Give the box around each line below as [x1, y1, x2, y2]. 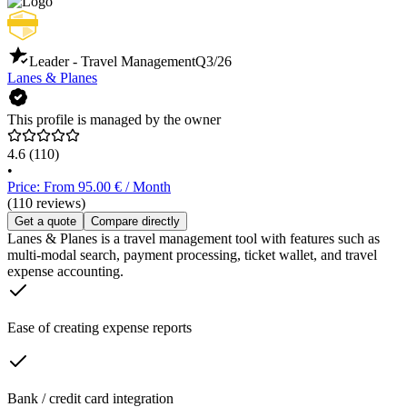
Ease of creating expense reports [7, 320, 192, 336]
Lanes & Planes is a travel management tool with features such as [7, 231, 380, 247]
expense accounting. [7, 263, 124, 280]
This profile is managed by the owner [7, 112, 221, 128]
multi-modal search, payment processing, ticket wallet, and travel [7, 247, 377, 263]
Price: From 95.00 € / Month [7, 179, 171, 195]
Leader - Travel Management [29, 54, 195, 70]
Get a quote [15, 214, 76, 229]
